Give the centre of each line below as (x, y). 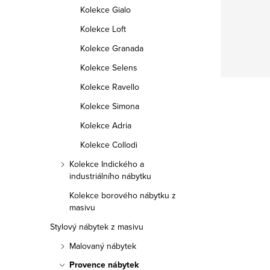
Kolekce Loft (103, 29)
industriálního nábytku (110, 176)
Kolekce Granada (112, 48)
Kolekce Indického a (107, 164)
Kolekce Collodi (109, 145)
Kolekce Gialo (105, 10)
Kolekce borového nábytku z (123, 195)
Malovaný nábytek (103, 246)
